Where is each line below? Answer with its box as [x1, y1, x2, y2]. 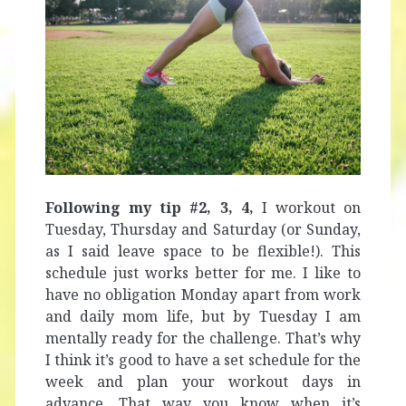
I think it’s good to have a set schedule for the [44, 350, 362, 371]
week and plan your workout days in [44, 372, 362, 392]
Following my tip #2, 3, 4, [44, 198, 254, 218]
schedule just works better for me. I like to [44, 263, 362, 284]
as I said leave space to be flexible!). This [44, 241, 362, 262]
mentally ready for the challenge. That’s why [44, 328, 362, 349]
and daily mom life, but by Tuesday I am [44, 306, 362, 327]
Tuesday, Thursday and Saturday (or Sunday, [44, 219, 362, 240]
